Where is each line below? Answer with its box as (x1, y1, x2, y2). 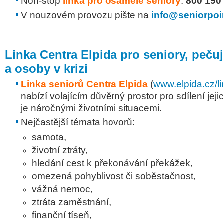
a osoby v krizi (5, 62, 88, 75)
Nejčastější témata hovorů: (21, 117, 135, 127)
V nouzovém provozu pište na (21, 10, 151, 20)
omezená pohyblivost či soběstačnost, (32, 171, 196, 181)
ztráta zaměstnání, (32, 197, 111, 207)
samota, (32, 132, 66, 142)
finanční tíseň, (32, 210, 92, 220)
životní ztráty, (32, 145, 88, 155)
